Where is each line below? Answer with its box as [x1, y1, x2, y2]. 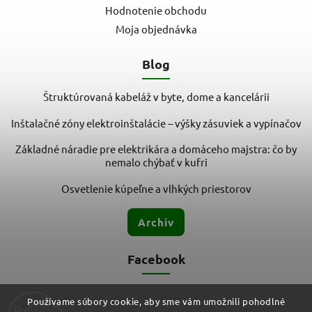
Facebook [127, 250, 185, 267]
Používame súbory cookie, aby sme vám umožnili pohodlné [27, 295, 285, 307]
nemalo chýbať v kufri [104, 155, 208, 169]
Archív [138, 214, 174, 229]
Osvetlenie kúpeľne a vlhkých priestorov [61, 182, 251, 195]
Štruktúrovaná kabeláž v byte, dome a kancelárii [42, 90, 270, 104]
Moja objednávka [115, 22, 197, 36]
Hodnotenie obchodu [105, 3, 207, 17]
